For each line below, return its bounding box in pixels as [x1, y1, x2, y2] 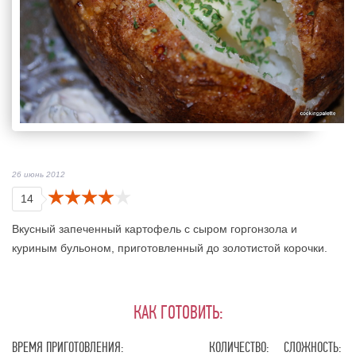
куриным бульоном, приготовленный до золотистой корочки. [12, 242, 327, 255]
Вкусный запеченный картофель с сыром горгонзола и [12, 222, 297, 236]
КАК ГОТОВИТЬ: [133, 301, 223, 324]
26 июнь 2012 [12, 170, 65, 180]
